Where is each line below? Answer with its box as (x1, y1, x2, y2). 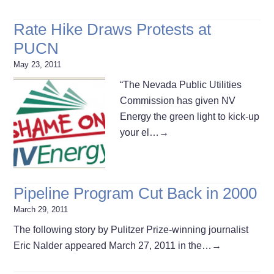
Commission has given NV (120, 95, 236, 106)
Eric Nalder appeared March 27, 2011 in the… (13, 240, 212, 251)
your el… (120, 127, 160, 138)
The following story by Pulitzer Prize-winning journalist (13, 224, 249, 235)
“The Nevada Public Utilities (120, 79, 242, 90)
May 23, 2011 (13, 59, 62, 69)
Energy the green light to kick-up (120, 111, 260, 122)
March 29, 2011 (13, 204, 68, 214)
